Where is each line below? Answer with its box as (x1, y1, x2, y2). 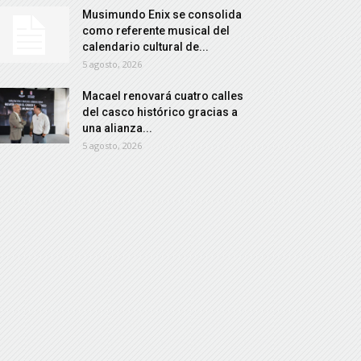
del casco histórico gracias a (82, 106, 238, 118)
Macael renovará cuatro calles (82, 89, 243, 102)
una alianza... (82, 122, 152, 135)
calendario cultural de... (82, 40, 209, 53)
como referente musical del (82, 24, 230, 37)
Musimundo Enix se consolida (82, 8, 242, 21)
